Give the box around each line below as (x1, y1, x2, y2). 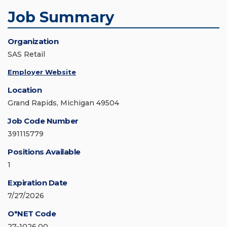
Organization (8, 36, 58, 47)
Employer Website (8, 68, 76, 77)
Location (8, 85, 42, 95)
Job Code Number (8, 116, 79, 126)
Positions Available (8, 147, 81, 157)
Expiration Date (8, 178, 67, 188)
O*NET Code (8, 209, 56, 219)
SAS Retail (8, 50, 45, 59)
